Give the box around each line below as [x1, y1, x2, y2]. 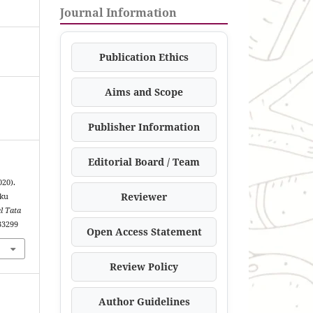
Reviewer [121, 189, 167, 203]
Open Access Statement [86, 224, 202, 238]
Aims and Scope [105, 85, 183, 99]
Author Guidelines [98, 294, 190, 308]
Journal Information [60, 4, 177, 20]
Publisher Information [88, 119, 200, 133]
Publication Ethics [99, 50, 189, 64]
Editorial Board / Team [88, 154, 200, 168]
